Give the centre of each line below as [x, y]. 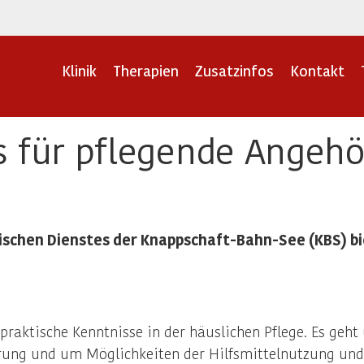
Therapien [146, 70]
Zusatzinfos [234, 70]
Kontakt [317, 70]
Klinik [79, 70]
